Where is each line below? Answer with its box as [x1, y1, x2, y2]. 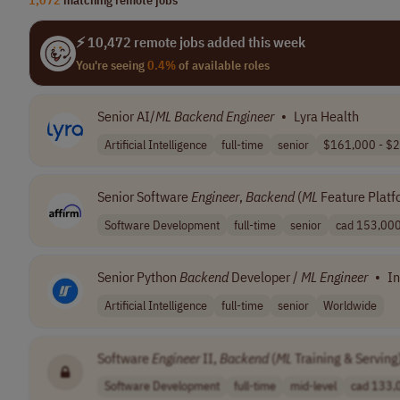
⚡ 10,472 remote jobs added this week [76, 33, 305, 51]
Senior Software [97, 187, 191, 206]
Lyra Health [294, 107, 359, 125]
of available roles [176, 57, 270, 73]
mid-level [290, 378, 337, 395]
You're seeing [76, 57, 147, 73]
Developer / [229, 268, 301, 287]
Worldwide [323, 296, 377, 313]
